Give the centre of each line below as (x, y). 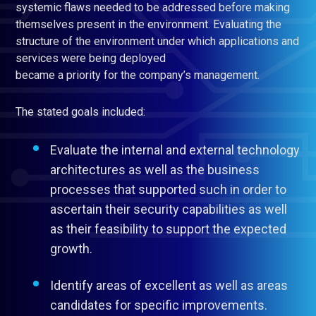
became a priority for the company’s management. (138, 75)
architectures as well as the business (155, 170)
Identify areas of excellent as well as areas (169, 285)
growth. (71, 249)
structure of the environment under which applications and (157, 41)
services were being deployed (91, 58)
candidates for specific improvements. (159, 305)
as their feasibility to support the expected (168, 229)
